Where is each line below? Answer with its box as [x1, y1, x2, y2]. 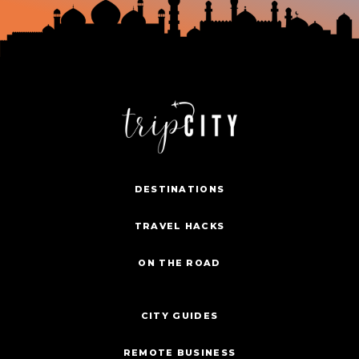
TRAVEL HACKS [134, 220, 225, 232]
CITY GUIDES [140, 310, 219, 322]
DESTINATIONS [134, 184, 225, 196]
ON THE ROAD [138, 257, 221, 269]
